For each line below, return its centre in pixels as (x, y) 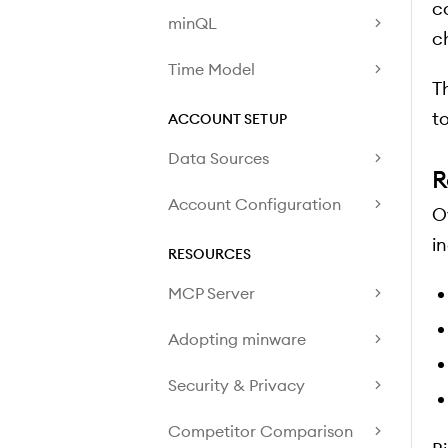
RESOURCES (210, 254)
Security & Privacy (236, 384)
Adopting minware (237, 338)
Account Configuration (254, 203)
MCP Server (211, 292)
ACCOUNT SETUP (227, 119)
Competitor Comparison (260, 430)
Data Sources (218, 157)
